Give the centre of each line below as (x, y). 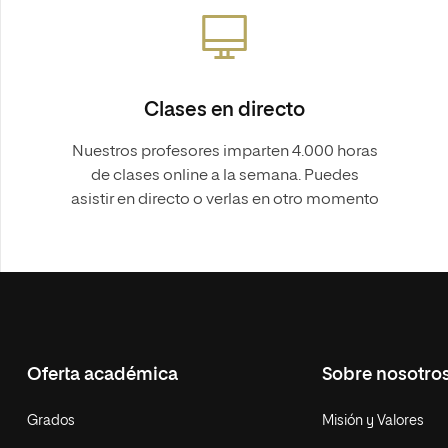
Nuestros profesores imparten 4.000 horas (224, 152)
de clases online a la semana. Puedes (224, 176)
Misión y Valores (373, 421)
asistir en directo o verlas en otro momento (224, 200)
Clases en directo (224, 110)
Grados (51, 421)
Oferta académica (103, 375)
